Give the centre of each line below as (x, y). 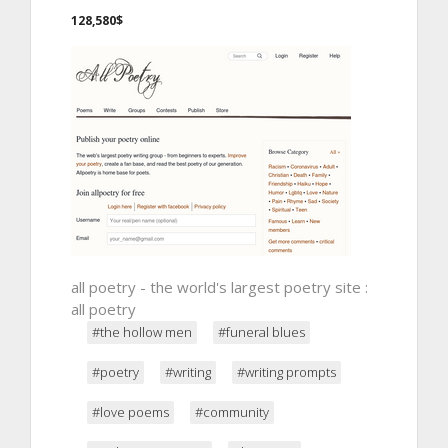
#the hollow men (142, 331)
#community (232, 411)
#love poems (130, 411)
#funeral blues (261, 331)
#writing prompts (286, 371)
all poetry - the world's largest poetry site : (219, 286)
